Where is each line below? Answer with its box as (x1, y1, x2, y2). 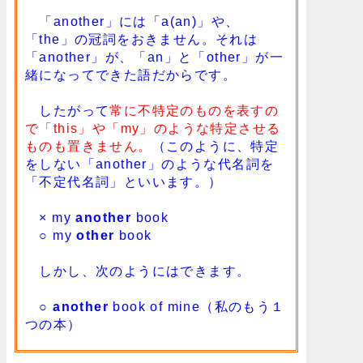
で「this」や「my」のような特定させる (25, 122, 281, 136)
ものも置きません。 (25, 139, 152, 154)
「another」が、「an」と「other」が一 (25, 50, 284, 65)
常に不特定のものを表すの (109, 104, 280, 118)
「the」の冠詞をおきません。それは (25, 32, 258, 47)
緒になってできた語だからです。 (25, 68, 237, 83)
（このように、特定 (152, 139, 280, 154)
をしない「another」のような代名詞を (25, 157, 275, 172)
